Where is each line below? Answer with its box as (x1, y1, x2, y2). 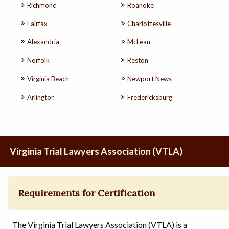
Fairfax (27, 19, 48, 28)
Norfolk (27, 56, 50, 64)
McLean (127, 37, 150, 46)
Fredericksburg (127, 93, 172, 101)
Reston (127, 56, 148, 64)
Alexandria (27, 37, 59, 46)
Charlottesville (127, 19, 171, 28)
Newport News (127, 74, 172, 83)
